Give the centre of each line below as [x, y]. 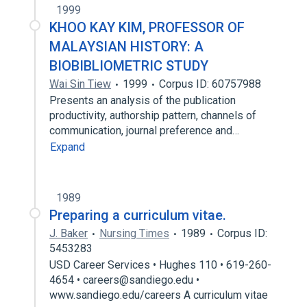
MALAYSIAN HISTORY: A [126, 47]
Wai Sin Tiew [80, 84]
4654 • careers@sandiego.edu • [124, 280]
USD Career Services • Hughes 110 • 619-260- [160, 265]
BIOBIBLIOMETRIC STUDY [129, 66]
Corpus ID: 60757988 [210, 84]
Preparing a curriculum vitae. [138, 215]
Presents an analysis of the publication [143, 100]
